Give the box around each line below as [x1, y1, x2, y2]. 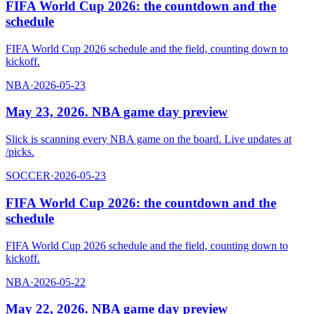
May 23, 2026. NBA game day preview [6, 104, 228, 120]
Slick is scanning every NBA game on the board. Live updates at [6, 133, 292, 146]
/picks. [6, 146, 34, 158]
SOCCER [6, 170, 50, 182]
